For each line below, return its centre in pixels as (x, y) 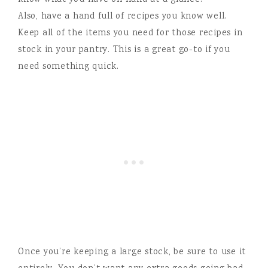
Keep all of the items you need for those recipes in (130, 33)
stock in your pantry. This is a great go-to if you (124, 50)
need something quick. (68, 67)
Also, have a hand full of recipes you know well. (122, 17)
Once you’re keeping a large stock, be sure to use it (132, 252)
